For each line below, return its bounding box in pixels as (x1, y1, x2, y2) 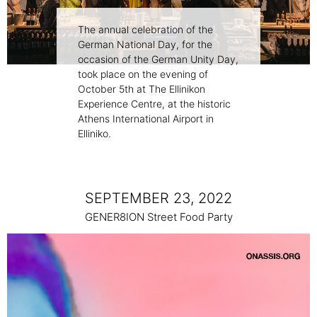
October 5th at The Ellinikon (78, 83, 205, 96)
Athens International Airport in (78, 113, 214, 125)
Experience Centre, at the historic (78, 98, 231, 110)
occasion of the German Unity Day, (78, 53, 238, 66)
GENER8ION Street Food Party (84, 210, 233, 224)
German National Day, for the (78, 38, 212, 51)
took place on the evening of (78, 68, 208, 81)
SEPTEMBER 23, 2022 (85, 190, 232, 207)
